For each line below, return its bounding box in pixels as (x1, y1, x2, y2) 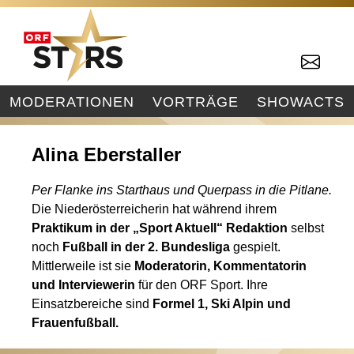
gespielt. (230, 240, 281, 254)
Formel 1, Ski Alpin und (153, 297, 292, 311)
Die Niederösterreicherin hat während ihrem (32, 202, 277, 216)
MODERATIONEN (9, 93, 134, 110)
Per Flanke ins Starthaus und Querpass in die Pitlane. (32, 183, 333, 197)
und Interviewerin (32, 278, 136, 292)
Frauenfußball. (32, 316, 119, 330)
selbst (288, 221, 325, 235)
